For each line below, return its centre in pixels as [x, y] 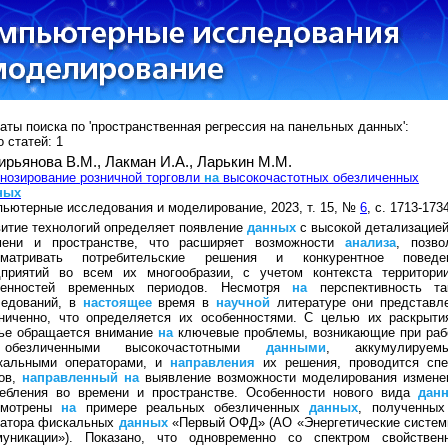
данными [295, 347]
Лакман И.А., [151, 162]
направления [212, 362]
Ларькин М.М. [244, 162]
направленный [70, 377]
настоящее [117, 302]
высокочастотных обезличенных [319, 177]
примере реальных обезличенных [193, 407]
